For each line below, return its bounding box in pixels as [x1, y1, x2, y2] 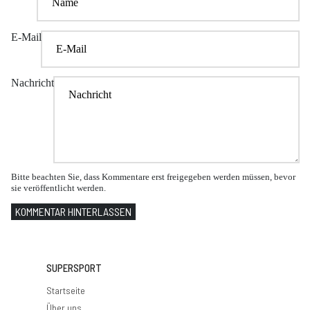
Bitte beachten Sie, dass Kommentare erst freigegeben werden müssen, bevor [11, 171, 295, 182]
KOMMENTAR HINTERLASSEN [15, 205, 131, 219]
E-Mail [11, 30, 42, 43]
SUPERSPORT [46, 262, 102, 275]
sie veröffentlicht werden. [11, 182, 106, 193]
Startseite [46, 284, 85, 297]
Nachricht [11, 76, 54, 89]
